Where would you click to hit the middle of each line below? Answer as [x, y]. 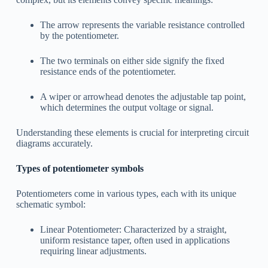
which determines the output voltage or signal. [127, 107]
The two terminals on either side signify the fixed [132, 60]
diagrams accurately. [54, 143]
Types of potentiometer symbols [80, 168]
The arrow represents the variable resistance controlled [142, 25]
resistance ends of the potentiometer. [108, 71]
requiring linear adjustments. [93, 251]
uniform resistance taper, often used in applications [135, 240]
